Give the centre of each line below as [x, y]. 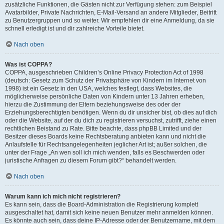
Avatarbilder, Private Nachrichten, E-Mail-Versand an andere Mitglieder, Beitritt [111, 12]
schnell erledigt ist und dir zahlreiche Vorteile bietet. [75, 28]
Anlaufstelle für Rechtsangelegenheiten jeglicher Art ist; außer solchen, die [106, 144]
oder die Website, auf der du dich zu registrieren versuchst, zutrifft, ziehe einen [111, 120]
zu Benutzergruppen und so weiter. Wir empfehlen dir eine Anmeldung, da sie [110, 20]
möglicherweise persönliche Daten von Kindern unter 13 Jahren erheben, [105, 96]
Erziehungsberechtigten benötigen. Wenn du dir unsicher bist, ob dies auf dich [111, 112]
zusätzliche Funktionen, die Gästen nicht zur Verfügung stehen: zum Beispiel [108, 4]
